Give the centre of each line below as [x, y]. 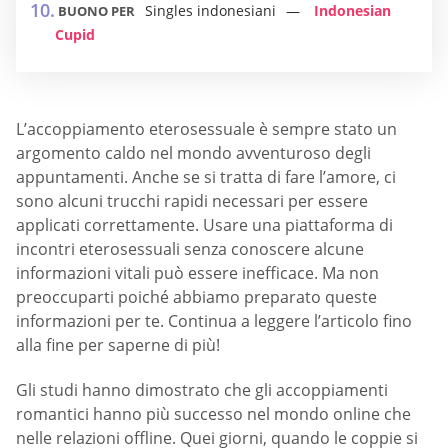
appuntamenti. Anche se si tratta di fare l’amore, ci [206, 177]
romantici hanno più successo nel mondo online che [213, 414]
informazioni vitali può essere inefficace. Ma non [197, 273]
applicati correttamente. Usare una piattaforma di [204, 225]
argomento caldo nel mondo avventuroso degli [193, 153]
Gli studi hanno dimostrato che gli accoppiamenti [202, 390]
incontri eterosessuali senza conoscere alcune [190, 249]
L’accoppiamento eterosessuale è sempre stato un [206, 129]
